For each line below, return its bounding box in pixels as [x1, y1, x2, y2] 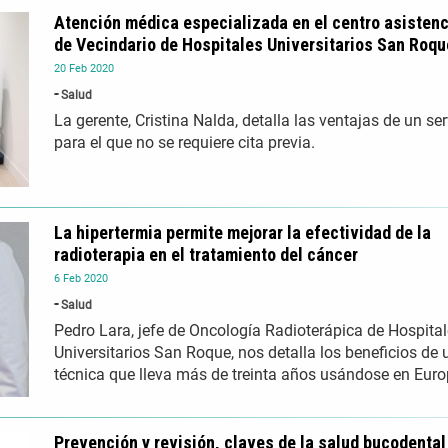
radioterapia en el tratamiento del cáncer [54, 244, 358, 266]
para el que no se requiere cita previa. [54, 133, 315, 153]
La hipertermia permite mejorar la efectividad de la [54, 222, 431, 244]
